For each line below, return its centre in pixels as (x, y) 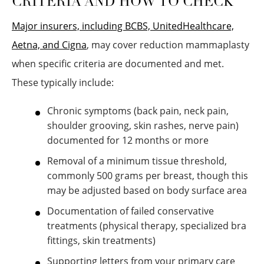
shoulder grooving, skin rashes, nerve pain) (143, 126)
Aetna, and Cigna (49, 45)
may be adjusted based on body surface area (147, 190)
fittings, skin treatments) (101, 240)
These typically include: (63, 82)
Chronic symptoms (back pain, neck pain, (138, 111)
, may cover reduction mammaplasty (168, 45)
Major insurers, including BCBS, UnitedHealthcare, (123, 26)
